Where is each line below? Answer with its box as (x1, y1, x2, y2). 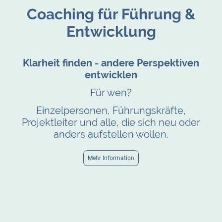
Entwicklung (66, 23, 156, 41)
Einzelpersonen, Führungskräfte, (36, 105, 186, 117)
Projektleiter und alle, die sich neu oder (22, 116, 200, 129)
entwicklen (85, 68, 137, 81)
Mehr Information (88, 155, 134, 162)
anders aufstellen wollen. (54, 128, 168, 141)
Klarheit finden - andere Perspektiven (23, 56, 199, 69)
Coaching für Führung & (27, 5, 195, 23)
